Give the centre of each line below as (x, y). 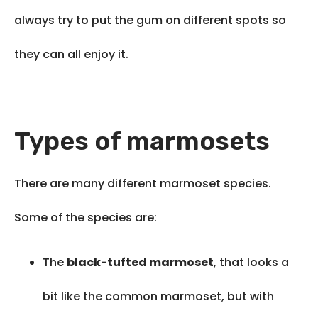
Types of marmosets (142, 141)
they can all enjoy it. (71, 55)
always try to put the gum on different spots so (150, 21)
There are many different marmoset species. (143, 184)
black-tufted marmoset (140, 263)
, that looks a (251, 263)
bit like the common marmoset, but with (158, 297)
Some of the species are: (86, 218)
